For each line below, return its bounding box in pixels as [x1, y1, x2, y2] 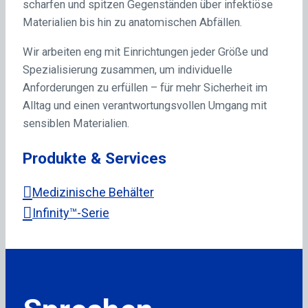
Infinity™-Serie [32, 206, 109, 221]
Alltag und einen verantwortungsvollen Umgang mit [22, 98, 267, 112]
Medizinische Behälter [32, 185, 154, 200]
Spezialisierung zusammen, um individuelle [22, 63, 232, 76]
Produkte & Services [22, 149, 166, 168]
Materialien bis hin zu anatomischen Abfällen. [22, 16, 242, 30]
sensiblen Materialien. [22, 116, 129, 130]
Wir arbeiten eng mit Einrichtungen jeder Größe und [22, 45, 268, 58]
